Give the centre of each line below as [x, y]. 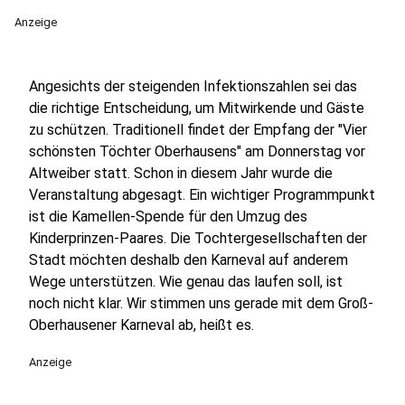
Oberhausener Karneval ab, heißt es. [141, 325]
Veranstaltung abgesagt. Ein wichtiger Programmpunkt [202, 195]
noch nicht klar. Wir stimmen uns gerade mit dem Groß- [201, 303]
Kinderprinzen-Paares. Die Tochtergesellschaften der [198, 238]
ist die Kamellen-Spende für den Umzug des [168, 217]
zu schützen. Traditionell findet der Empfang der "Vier [198, 130]
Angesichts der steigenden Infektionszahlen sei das [193, 86]
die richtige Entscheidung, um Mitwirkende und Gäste [197, 108]
